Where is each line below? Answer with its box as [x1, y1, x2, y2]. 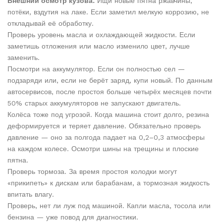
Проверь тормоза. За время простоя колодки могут [7, 167, 177, 176]
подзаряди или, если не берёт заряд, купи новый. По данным [7, 76, 213, 85]
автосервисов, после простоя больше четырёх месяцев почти [7, 88, 212, 96]
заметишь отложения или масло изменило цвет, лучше [7, 42, 190, 51]
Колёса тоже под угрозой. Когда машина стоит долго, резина [7, 111, 209, 119]
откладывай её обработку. [7, 19, 94, 28]
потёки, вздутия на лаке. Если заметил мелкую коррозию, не [7, 8, 209, 16]
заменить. [7, 54, 40, 62]
